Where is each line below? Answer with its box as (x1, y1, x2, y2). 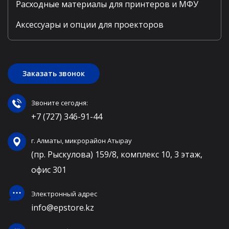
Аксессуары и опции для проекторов (16, 18, 164, 30)
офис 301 (31, 164, 66, 175)
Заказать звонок (22, 68, 85, 78)
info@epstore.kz (31, 201, 94, 213)
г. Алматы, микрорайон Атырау (31, 135, 132, 145)
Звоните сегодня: (31, 98, 88, 107)
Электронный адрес (31, 189, 97, 198)
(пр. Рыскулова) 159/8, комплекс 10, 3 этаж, (31, 148, 202, 160)
